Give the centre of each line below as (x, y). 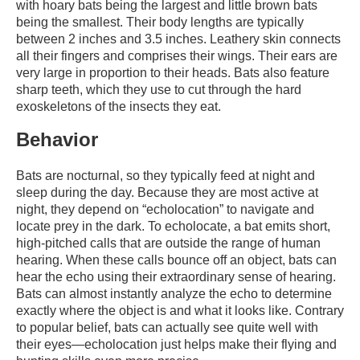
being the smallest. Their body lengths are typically (160, 22)
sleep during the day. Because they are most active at (167, 192)
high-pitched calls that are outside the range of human (168, 243)
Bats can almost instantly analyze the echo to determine (174, 293)
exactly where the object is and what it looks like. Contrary (180, 310)
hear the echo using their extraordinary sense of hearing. (176, 276)
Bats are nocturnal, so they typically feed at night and (166, 175)
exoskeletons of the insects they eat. (119, 106)
